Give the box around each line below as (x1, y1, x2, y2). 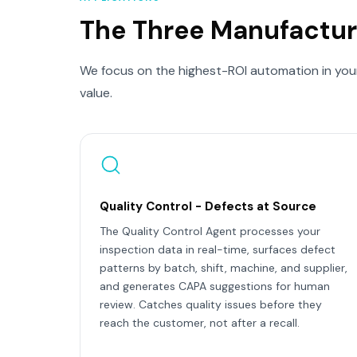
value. (80, 84, 112, 101)
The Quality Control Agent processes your (100, 224, 320, 238)
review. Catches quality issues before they (100, 297, 322, 312)
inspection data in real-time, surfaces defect (100, 242, 335, 257)
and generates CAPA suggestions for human (100, 279, 330, 293)
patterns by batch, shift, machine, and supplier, (100, 261, 347, 275)
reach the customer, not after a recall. (100, 316, 300, 330)
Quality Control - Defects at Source (100, 198, 316, 214)
